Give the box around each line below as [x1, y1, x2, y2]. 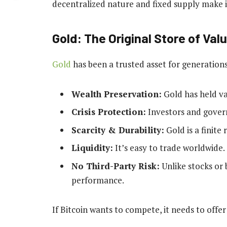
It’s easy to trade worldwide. [113, 142, 225, 154]
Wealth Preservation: [71, 88, 162, 100]
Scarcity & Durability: [71, 124, 164, 136]
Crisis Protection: [71, 106, 146, 118]
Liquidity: [71, 142, 113, 154]
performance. [71, 174, 124, 186]
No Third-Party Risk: [71, 160, 160, 172]
